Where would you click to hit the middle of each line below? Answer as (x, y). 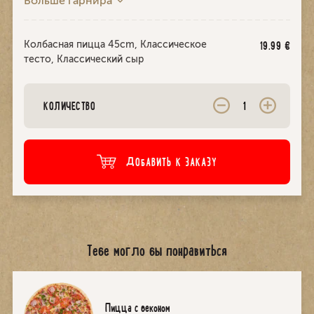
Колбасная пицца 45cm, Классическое (115, 45)
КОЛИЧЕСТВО (69, 106)
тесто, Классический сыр (84, 60)
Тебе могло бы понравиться (157, 251)
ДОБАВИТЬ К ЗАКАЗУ (172, 163)
